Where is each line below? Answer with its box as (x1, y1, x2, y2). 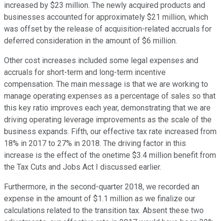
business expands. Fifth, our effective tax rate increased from (4, 127, 217, 137)
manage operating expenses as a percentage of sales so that (4, 91, 216, 101)
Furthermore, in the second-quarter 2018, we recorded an (4, 182, 199, 192)
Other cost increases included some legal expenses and (4, 56, 198, 66)
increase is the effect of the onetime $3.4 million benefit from (4, 150, 216, 160)
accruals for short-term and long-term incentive (4, 68, 166, 77)
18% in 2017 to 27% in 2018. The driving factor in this (4, 139, 186, 148)
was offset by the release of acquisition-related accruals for (4, 24, 212, 34)
